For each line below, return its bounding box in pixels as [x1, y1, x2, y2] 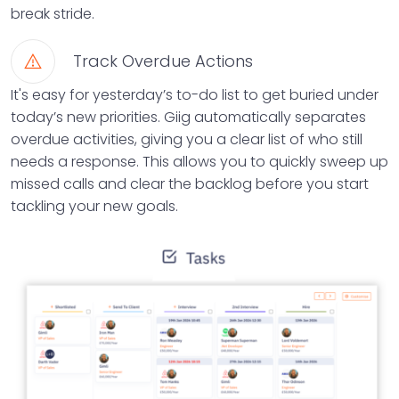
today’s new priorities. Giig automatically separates [11, 107, 366, 128]
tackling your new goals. [11, 196, 178, 217]
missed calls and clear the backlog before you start [11, 174, 369, 195]
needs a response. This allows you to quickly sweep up [11, 151, 388, 173]
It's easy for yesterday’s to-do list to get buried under [11, 85, 379, 106]
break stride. [11, 4, 94, 25]
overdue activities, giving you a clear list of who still [11, 129, 362, 151]
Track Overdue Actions [73, 50, 253, 73]
